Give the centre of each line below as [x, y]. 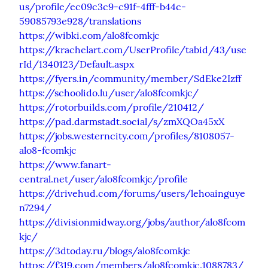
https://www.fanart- [65, 164]
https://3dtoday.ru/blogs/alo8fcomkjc [105, 250]
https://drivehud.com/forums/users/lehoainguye [132, 193]
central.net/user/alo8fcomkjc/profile [103, 179]
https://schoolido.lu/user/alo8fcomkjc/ [109, 92]
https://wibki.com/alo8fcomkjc [89, 35]
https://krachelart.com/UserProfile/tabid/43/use [133, 49]
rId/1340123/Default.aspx [77, 64]
